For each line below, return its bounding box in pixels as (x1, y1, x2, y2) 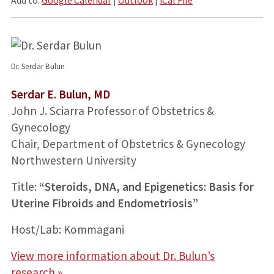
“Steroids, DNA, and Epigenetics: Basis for (39, 179, 254, 194)
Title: (10, 179, 39, 194)
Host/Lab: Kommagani (10, 221, 124, 237)
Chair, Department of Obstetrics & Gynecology (10, 136, 245, 151)
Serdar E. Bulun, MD (10, 86, 110, 102)
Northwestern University (10, 152, 136, 168)
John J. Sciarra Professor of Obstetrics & (10, 103, 214, 118)
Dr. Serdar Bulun (10, 61, 65, 72)
